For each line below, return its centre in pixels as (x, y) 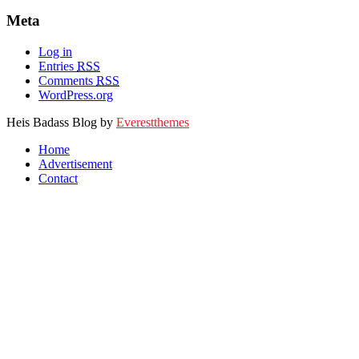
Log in (55, 52)
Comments (67, 81)
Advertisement (75, 164)
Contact (58, 179)
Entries (58, 67)
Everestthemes (153, 123)
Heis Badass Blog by (61, 123)
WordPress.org (76, 95)
